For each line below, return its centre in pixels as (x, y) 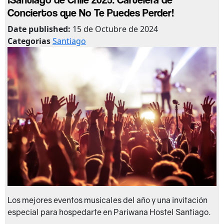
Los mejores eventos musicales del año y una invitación (107, 200)
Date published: (40, 29)
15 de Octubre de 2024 (115, 29)
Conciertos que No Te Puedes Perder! (91, 13)
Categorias (30, 41)
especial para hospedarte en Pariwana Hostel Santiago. (109, 212)
